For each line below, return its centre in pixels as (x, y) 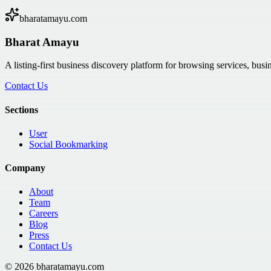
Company (25, 168)
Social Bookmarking (68, 144)
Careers (44, 214)
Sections (21, 109)
